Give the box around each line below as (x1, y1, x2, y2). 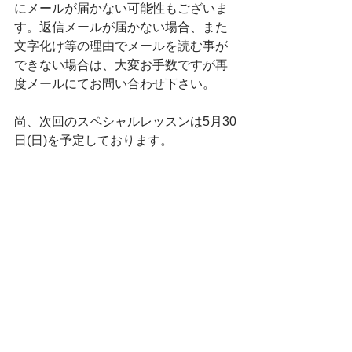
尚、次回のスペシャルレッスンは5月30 (14, 115, 236, 128)
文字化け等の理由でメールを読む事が (14, 39, 228, 53)
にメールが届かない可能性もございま (14, 2, 228, 15)
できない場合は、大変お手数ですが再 (14, 58, 228, 71)
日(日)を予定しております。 (14, 134, 173, 147)
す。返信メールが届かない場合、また (14, 20, 228, 34)
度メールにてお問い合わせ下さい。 (14, 77, 215, 90)
